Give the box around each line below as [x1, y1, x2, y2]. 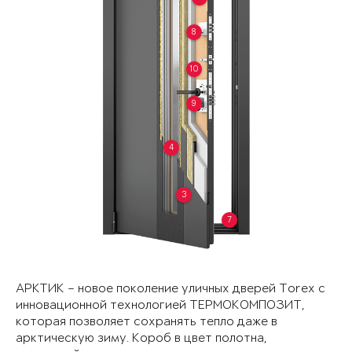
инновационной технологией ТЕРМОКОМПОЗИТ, [16, 299, 305, 313]
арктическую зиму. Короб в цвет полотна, [16, 332, 267, 346]
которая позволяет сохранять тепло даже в [16, 315, 277, 329]
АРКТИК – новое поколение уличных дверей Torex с [16, 282, 325, 296]
